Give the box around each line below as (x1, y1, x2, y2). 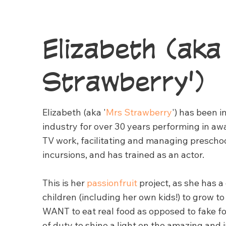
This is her (42, 177, 87, 189)
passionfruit (87, 177, 137, 189)
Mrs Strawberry (106, 106, 172, 119)
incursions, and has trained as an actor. (42, 149, 204, 161)
